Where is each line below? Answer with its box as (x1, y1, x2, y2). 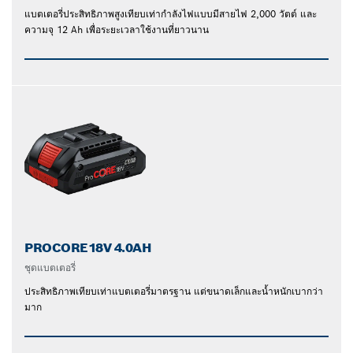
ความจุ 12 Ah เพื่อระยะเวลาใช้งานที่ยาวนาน (24, 23, 209, 35)
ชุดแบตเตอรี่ (24, 261, 76, 273)
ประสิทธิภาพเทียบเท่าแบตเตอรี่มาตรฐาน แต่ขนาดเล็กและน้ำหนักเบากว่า (24, 284, 323, 297)
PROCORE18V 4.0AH (24, 239, 152, 256)
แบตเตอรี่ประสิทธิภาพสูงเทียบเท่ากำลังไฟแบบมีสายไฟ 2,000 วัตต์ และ (24, 7, 317, 20)
